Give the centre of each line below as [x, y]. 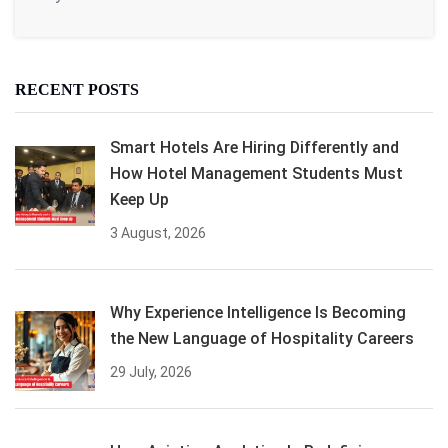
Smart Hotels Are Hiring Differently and [254, 147]
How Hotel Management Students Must [256, 173]
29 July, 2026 [151, 371]
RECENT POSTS [77, 89]
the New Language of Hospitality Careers [262, 338]
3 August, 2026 [158, 232]
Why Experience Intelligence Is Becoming [258, 312]
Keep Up [139, 199]
